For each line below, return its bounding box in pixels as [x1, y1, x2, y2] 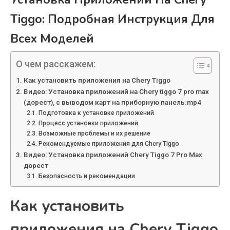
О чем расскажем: [16, 59, 95, 70]
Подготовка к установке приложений [38, 109, 154, 117]
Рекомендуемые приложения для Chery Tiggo [38, 140, 179, 148]
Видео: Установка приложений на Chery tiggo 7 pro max [23, 87, 209, 96]
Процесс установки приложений [38, 120, 138, 127]
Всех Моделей [10, 31, 94, 47]
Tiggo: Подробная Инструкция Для [10, 11, 215, 28]
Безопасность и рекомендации [38, 172, 135, 180]
